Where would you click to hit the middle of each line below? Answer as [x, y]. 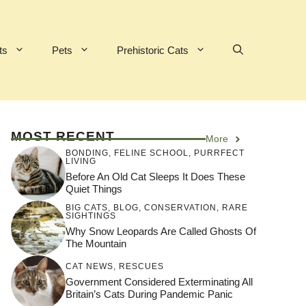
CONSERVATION [180, 207]
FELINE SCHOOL [151, 153]
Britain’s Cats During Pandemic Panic [149, 294]
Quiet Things [94, 189]
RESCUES [141, 266]
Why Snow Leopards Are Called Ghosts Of [161, 231]
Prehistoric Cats [153, 50]
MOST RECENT [63, 137]
